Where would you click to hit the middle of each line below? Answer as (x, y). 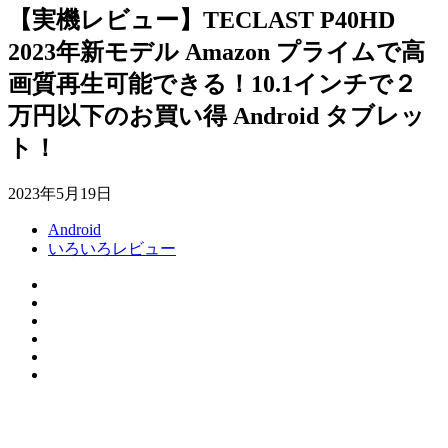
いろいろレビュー (112, 248)
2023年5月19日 (60, 193)
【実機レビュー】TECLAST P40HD (201, 19)
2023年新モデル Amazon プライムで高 (216, 51)
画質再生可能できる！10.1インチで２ (212, 83)
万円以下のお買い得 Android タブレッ (216, 115)
